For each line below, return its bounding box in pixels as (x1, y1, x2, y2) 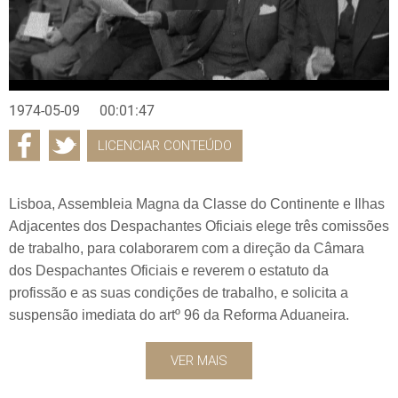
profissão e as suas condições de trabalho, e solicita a (9, 284, 348, 300)
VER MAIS (171, 352, 227, 369)
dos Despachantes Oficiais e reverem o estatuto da (9, 262, 329, 278)
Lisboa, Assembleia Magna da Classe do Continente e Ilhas (9, 195, 385, 211)
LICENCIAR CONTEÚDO (98, 137, 232, 154)
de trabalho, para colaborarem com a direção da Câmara (9, 240, 364, 256)
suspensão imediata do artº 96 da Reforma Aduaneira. (9, 306, 349, 322)
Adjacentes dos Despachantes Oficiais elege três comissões (9, 218, 389, 234)
